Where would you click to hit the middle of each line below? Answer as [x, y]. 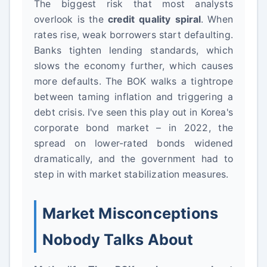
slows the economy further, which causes [133, 66]
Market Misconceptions [131, 213]
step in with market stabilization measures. [131, 174]
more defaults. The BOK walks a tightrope [133, 81]
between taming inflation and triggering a [133, 97]
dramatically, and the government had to [133, 159]
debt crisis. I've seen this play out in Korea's [133, 112]
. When [217, 19]
